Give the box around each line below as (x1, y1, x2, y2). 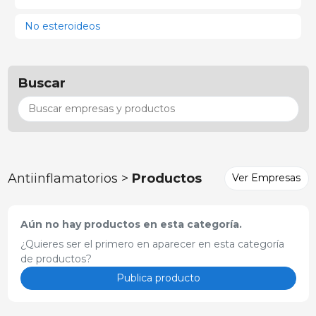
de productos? (20, 252, 92, 265)
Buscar (17, 75, 66, 91)
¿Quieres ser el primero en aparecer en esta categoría (20, 237, 284, 250)
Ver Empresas (232, 171, 300, 185)
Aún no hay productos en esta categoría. (20, 217, 242, 231)
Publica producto (116, 271, 200, 284)
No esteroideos (25, 19, 103, 32)
